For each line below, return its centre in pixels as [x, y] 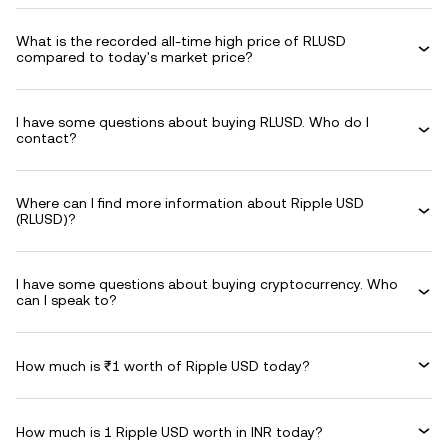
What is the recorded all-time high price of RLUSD [181, 41]
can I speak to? [66, 300]
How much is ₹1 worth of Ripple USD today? [163, 365]
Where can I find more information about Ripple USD [190, 203]
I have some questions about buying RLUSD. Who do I [192, 122]
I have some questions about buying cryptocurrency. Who [207, 284]
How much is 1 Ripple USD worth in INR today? [169, 431]
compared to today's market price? [134, 57]
